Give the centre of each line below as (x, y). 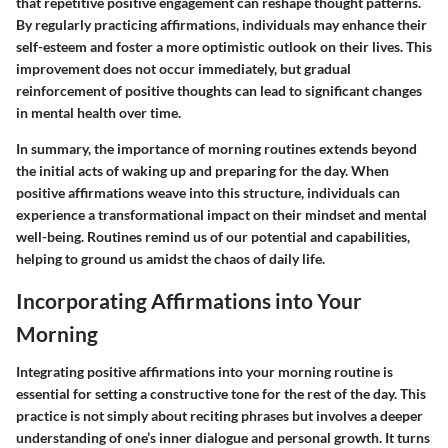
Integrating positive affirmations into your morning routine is (204, 371)
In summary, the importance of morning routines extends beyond (216, 149)
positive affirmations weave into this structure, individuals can (208, 193)
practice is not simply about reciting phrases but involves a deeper (219, 415)
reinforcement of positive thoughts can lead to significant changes (219, 91)
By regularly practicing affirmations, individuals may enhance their (221, 25)
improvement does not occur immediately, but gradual (183, 69)
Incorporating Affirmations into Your (189, 301)
